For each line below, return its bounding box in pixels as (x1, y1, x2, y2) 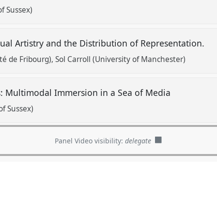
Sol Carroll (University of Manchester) (55, 54, 186, 65)
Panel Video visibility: (55, 136, 125, 145)
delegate (125, 136, 152, 145)
